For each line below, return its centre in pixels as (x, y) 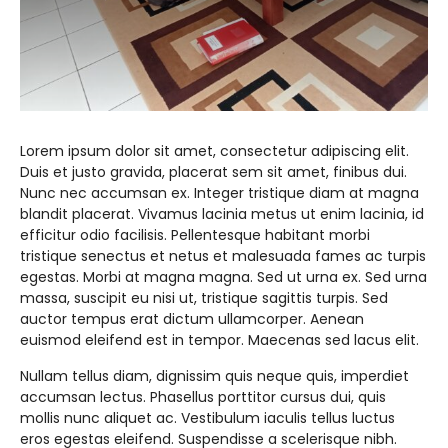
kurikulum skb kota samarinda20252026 (189, 21)
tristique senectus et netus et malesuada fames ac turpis (223, 256)
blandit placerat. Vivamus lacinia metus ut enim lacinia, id (222, 214)
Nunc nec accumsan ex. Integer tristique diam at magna (219, 193)
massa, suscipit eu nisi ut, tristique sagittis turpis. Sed (204, 298)
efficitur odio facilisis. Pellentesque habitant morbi (195, 235)
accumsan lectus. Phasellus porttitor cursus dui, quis (203, 397)
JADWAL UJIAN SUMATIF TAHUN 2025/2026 (191, 59)
